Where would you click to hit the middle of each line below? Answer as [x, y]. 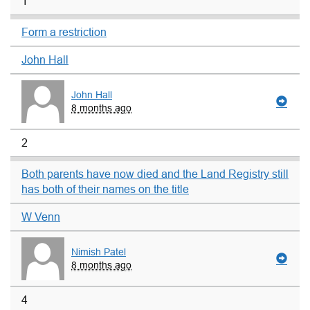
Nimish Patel [99, 252]
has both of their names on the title [105, 189]
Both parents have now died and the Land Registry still [155, 174]
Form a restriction [64, 33]
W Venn [41, 217]
